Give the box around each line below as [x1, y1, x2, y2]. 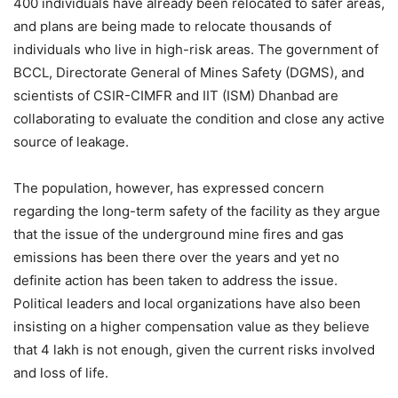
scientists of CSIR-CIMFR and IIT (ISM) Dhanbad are [13, 86, 338, 104]
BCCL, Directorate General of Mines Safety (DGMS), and [13, 63, 364, 81]
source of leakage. [13, 132, 129, 150]
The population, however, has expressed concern [13, 179, 324, 196]
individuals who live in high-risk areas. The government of [13, 40, 378, 58]
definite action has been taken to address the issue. [13, 271, 338, 289]
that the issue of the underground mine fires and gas [13, 225, 344, 243]
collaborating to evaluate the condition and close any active [13, 109, 385, 127]
